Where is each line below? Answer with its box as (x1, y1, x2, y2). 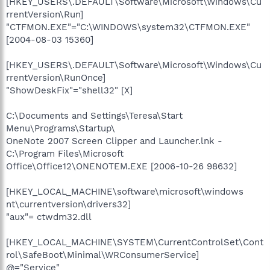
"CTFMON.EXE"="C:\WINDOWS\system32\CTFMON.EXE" (6, 22, 250, 33)
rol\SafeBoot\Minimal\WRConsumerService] (6, 250, 199, 260)
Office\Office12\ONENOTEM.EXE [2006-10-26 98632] (6, 161, 237, 172)
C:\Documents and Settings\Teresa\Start (6, 110, 183, 121)
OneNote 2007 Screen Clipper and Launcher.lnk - (6, 136, 222, 146)
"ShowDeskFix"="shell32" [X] (6, 85, 133, 96)
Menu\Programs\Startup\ (6, 123, 115, 134)
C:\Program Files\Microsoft (6, 148, 124, 159)
